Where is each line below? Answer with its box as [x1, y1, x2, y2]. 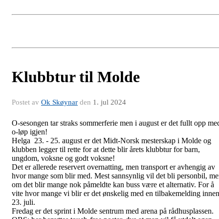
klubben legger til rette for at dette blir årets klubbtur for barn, [12, 145, 200, 153]
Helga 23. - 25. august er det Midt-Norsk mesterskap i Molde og [12, 136, 211, 145]
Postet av [12, 98, 41, 106]
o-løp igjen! [12, 127, 49, 136]
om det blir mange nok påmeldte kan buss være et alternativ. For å [12, 180, 214, 189]
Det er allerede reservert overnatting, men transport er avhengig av [12, 162, 215, 171]
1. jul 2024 [93, 98, 126, 106]
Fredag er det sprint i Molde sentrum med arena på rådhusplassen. [12, 206, 214, 215]
